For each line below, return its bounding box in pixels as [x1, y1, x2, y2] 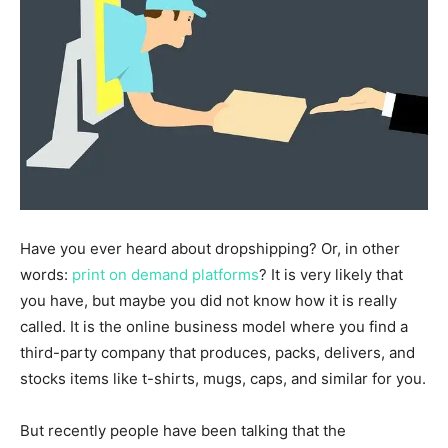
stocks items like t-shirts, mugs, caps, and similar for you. [20, 368, 426, 388]
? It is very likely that [259, 264, 403, 284]
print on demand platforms [72, 264, 259, 284]
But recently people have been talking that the [20, 420, 346, 440]
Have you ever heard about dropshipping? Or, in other [20, 238, 400, 258]
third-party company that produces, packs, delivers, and [20, 342, 415, 362]
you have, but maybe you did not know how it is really [20, 290, 397, 310]
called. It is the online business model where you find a [20, 316, 408, 336]
